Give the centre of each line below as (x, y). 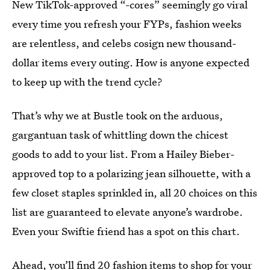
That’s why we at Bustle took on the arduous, (118, 115)
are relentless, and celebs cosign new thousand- (124, 43)
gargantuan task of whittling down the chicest (120, 135)
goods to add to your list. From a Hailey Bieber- (123, 154)
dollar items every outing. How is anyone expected (131, 62)
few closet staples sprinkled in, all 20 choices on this (135, 193)
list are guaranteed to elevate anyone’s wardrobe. (127, 212)
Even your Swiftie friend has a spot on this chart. (126, 231)
